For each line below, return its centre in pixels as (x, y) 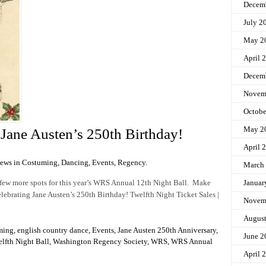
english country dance (53, 230)
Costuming (40, 162)
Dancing (75, 162)
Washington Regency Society (100, 241)
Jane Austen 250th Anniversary (167, 230)
